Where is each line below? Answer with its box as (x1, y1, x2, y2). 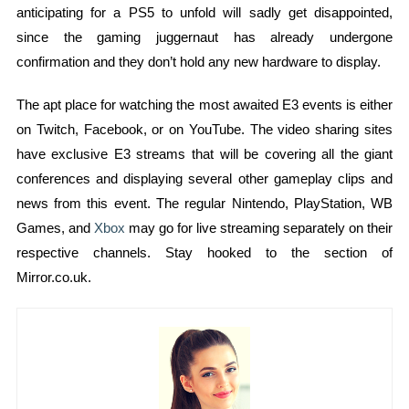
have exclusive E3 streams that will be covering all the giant (16, 145, 393, 162)
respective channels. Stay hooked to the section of (16, 244, 393, 260)
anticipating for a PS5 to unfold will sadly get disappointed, (16, 4, 393, 20)
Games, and (16, 219, 94, 236)
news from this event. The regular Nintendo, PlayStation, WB (16, 194, 393, 211)
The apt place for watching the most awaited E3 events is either (16, 96, 393, 112)
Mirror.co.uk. (16, 268, 91, 285)
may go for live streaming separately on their (124, 219, 393, 236)
